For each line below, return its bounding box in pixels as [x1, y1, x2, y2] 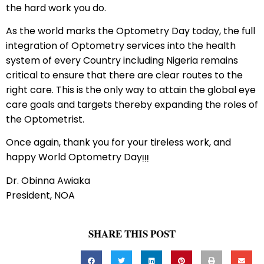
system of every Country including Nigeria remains [6, 54, 238, 68]
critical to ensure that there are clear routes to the [6, 68, 243, 82]
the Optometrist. [6, 113, 84, 127]
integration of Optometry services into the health [6, 39, 236, 53]
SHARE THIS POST [88, 226, 176, 242]
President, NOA [6, 188, 75, 202]
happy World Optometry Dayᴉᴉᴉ [6, 150, 149, 164]
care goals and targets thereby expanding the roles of [6, 98, 258, 112]
